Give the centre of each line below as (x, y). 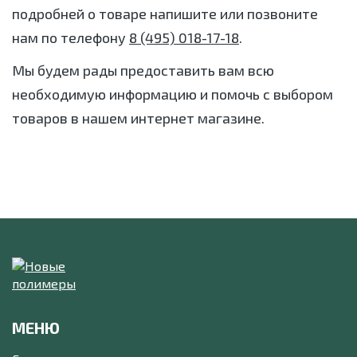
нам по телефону (71, 37)
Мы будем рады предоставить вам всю (143, 70)
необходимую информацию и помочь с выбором (173, 94)
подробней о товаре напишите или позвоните (165, 14)
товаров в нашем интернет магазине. (138, 118)
